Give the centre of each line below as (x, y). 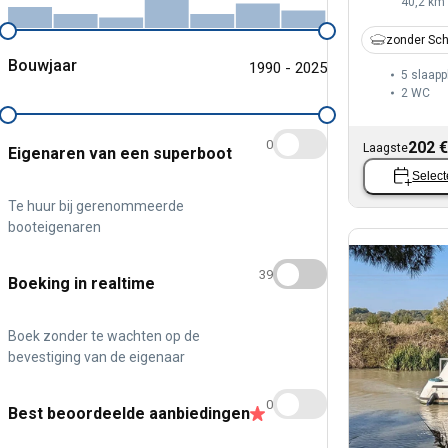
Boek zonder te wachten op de (104, 335)
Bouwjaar (42, 65)
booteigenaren (54, 226)
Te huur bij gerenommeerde (96, 205)
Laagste (385, 147)
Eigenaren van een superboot (120, 153)
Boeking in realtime (81, 283)
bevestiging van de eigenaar (96, 356)
